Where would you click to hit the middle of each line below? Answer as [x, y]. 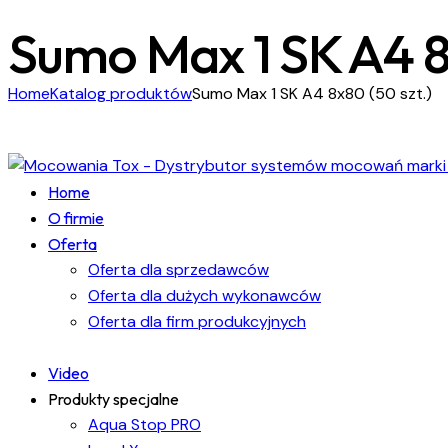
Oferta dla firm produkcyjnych [197, 321]
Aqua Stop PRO [144, 424]
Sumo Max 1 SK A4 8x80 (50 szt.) [312, 93]
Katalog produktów [121, 93]
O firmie [76, 217]
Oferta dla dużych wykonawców [204, 295]
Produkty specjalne [113, 398]
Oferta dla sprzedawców [178, 269]
